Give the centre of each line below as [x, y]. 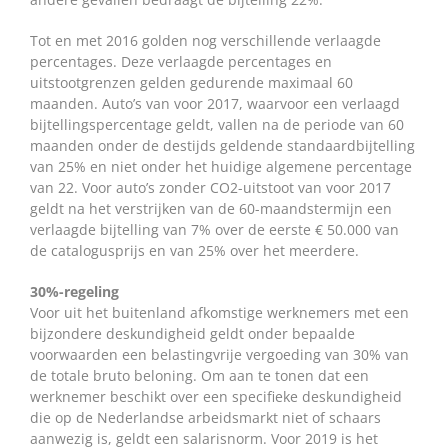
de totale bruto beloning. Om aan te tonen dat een [199, 376]
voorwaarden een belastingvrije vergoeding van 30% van [219, 355]
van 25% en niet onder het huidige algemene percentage [221, 167]
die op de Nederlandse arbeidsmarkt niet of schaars [205, 418]
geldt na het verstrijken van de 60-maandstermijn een [211, 209]
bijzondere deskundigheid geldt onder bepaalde [192, 334]
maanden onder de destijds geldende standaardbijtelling [222, 146]
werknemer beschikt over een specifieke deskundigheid [216, 397]
